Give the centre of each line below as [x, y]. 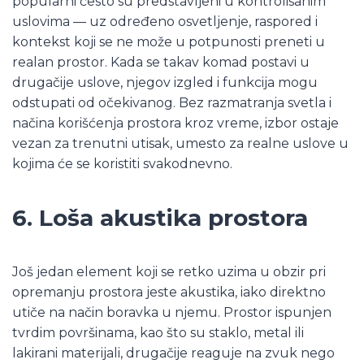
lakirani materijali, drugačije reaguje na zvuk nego [173, 353]
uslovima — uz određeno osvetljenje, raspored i [165, 21]
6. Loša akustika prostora [160, 217]
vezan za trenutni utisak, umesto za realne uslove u [180, 143]
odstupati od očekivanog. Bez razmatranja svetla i [172, 102]
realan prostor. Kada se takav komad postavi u [161, 62]
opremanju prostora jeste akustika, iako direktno [169, 292]
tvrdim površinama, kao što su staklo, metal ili [158, 332]
